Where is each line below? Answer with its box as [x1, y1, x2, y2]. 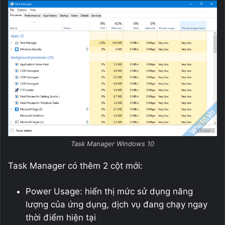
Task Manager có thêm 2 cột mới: [8, 161, 143, 171]
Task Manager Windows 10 [71, 140, 154, 148]
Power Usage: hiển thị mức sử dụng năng [26, 186, 193, 197]
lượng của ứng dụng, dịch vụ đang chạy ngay [26, 199, 207, 210]
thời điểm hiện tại [26, 212, 96, 223]
